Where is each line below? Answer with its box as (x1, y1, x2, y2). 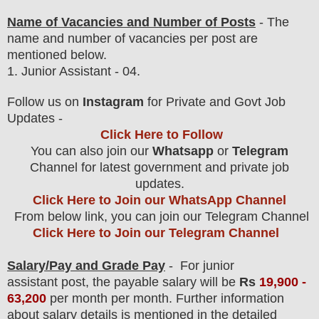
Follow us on (7, 94, 83, 109)
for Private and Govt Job (144, 94, 286, 109)
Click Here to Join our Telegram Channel (33, 225, 279, 240)
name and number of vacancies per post (7, 31, 239, 46)
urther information (184, 291, 284, 305)
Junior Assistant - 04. (21, 63, 140, 78)
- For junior (165, 258, 234, 273)
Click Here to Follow (100, 127, 223, 142)
